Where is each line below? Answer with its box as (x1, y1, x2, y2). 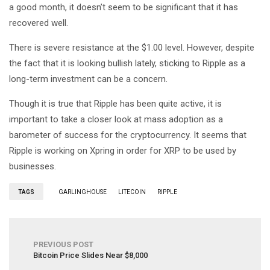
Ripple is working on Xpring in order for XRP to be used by (9, 145, 236, 156)
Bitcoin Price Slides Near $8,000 (33, 250, 148, 260)
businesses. (9, 160, 56, 172)
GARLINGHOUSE (58, 188, 107, 195)
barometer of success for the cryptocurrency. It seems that (9, 129, 246, 140)
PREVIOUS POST (33, 239, 93, 249)
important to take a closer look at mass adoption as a (9, 113, 223, 125)
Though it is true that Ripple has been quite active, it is (9, 98, 222, 109)
